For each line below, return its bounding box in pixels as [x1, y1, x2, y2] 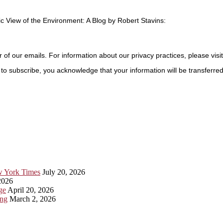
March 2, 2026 [9, 194, 56, 203]
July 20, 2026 [42, 167, 85, 176]
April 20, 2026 [7, 185, 54, 194]
